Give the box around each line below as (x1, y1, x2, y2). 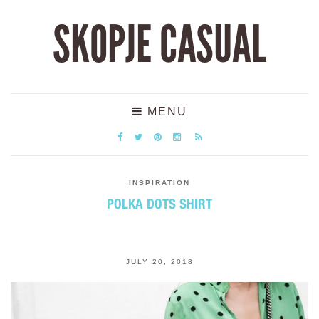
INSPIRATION (129, 179, 190, 187)
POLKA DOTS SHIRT (107, 196, 212, 211)
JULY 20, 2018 (125, 258, 194, 266)
